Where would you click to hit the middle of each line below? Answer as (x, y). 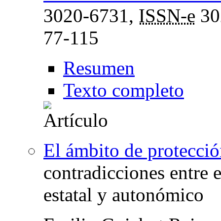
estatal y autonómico (124, 194)
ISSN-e (167, 15)
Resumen (99, 68)
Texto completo (124, 90)
